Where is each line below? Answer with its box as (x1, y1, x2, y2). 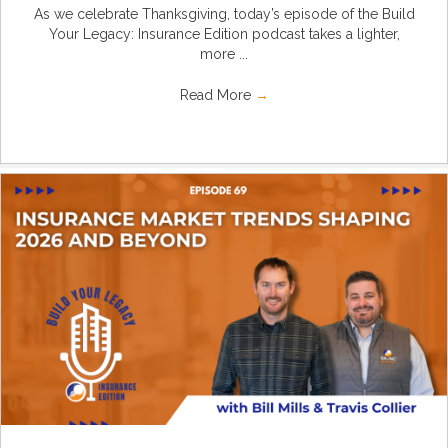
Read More (179, 86, 255, 103)
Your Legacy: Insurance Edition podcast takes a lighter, (48, 25, 400, 42)
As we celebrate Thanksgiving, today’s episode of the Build (33, 5, 415, 22)
